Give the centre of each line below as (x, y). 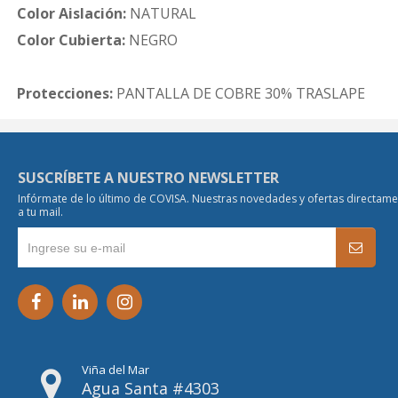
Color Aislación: (72, 13)
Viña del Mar (116, 369)
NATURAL (161, 13)
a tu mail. (40, 212)
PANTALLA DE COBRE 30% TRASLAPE (239, 93)
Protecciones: (65, 93)
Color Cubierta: (71, 40)
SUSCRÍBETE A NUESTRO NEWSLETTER (148, 178)
